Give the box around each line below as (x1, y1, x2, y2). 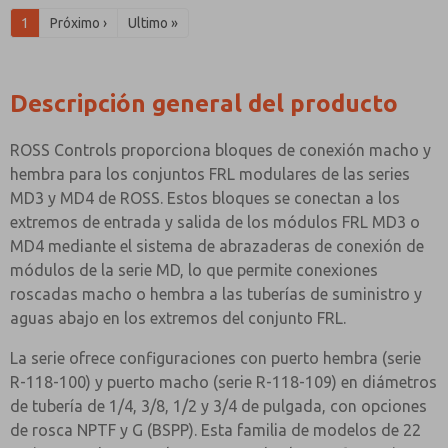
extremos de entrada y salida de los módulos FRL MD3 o (10, 213, 420, 231)
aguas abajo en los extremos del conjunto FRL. (10, 309, 346, 327)
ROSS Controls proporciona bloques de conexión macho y (10, 141, 431, 159)
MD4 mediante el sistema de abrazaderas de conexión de (10, 237, 424, 255)
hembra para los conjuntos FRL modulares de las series (10, 165, 410, 183)
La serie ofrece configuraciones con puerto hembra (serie (10, 349, 421, 367)
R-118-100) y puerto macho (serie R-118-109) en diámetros (10, 373, 437, 391)
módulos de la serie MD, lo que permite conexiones (10, 261, 378, 279)
